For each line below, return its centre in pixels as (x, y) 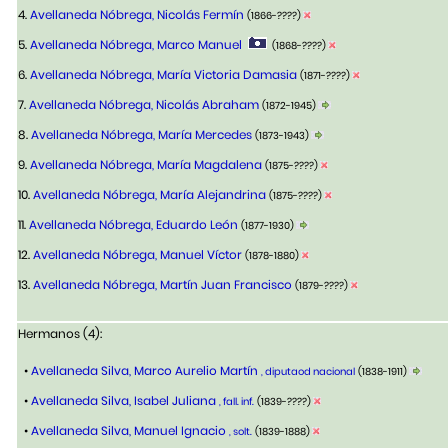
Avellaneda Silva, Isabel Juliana (123, 401)
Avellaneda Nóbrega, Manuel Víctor (137, 255)
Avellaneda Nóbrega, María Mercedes (141, 135)
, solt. (240, 432)
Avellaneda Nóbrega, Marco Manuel (136, 45)
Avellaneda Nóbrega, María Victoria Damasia (163, 75)
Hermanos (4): (60, 334)
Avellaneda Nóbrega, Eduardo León (133, 225)
